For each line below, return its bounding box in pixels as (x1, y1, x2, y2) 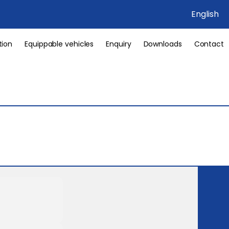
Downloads (143, 39, 182, 49)
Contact (194, 39, 224, 49)
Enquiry (106, 39, 131, 49)
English (191, 8, 219, 20)
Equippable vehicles (25, 39, 94, 49)
